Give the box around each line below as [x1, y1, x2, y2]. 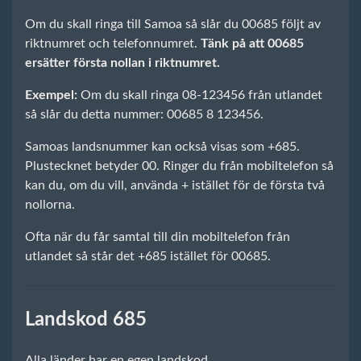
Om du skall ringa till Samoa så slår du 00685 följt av [25, 17, 321, 31]
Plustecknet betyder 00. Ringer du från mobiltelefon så [25, 159, 334, 172]
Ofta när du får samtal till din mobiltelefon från [25, 230, 290, 243]
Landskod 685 [25, 309, 147, 330]
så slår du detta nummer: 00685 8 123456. [25, 107, 263, 121]
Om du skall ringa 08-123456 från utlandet [77, 88, 322, 102]
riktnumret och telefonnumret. [25, 36, 201, 50]
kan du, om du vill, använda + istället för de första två [25, 178, 325, 192]
